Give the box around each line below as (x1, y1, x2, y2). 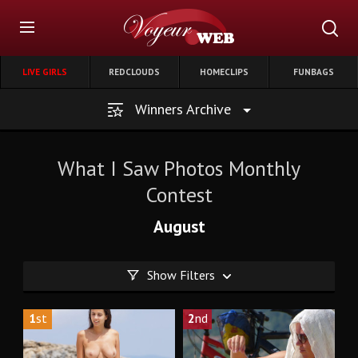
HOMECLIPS (199, 66, 249, 78)
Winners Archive (130, 100, 235, 118)
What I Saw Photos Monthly (58, 155, 300, 181)
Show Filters (147, 267, 215, 283)
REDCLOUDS (109, 66, 160, 78)
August (153, 216, 205, 237)
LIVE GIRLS (22, 66, 67, 78)
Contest (145, 181, 213, 208)
